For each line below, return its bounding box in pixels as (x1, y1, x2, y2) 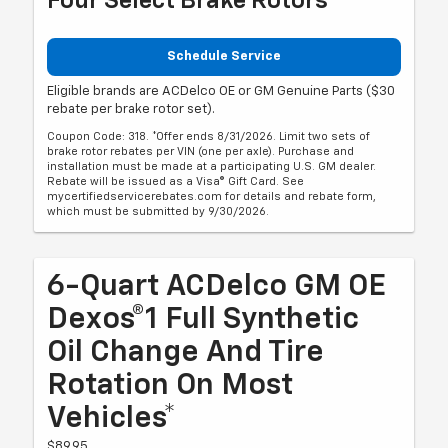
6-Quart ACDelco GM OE (47, 271, 387, 302)
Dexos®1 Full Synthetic (47, 304, 360, 335)
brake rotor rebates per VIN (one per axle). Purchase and (47, 145, 355, 157)
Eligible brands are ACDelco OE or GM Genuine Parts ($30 (47, 84, 396, 98)
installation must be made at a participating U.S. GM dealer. (47, 160, 377, 172)
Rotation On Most (47, 370, 294, 401)
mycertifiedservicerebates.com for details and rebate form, (47, 190, 377, 202)
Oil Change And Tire (47, 337, 325, 368)
